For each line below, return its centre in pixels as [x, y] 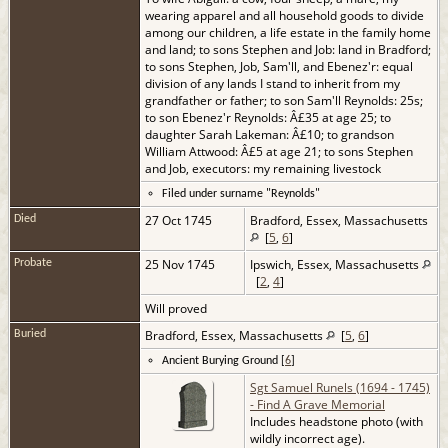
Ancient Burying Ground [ [223, 360]
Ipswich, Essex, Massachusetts [336, 264]
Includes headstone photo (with [336, 421]
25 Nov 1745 [181, 264]
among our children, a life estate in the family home [288, 32]
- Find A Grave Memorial [317, 404]
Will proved [177, 308]
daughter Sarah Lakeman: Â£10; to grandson [269, 134]
